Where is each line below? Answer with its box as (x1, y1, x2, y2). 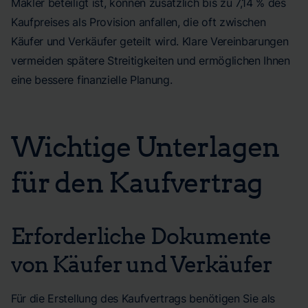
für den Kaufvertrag (11, 164, 263, 199)
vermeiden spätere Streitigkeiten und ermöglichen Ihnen (11, 54, 290, 67)
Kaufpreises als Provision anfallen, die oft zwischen (11, 15, 266, 29)
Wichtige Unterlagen (11, 129, 280, 163)
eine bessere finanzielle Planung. (11, 73, 173, 87)
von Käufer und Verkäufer (11, 250, 272, 277)
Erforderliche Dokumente (11, 221, 271, 249)
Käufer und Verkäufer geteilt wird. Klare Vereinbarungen (11, 34, 289, 48)
